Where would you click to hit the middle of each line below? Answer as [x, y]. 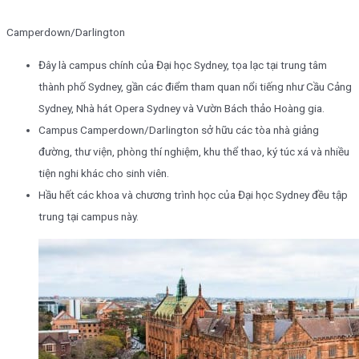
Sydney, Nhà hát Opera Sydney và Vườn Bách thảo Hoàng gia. [182, 109]
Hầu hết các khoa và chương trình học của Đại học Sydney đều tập [193, 195]
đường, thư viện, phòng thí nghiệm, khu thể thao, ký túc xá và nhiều [194, 152]
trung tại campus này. [89, 217]
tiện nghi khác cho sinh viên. [104, 173]
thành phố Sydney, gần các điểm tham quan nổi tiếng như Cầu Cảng [195, 87]
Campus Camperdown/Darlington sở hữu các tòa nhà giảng [179, 130]
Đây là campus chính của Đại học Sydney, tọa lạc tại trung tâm [183, 65]
